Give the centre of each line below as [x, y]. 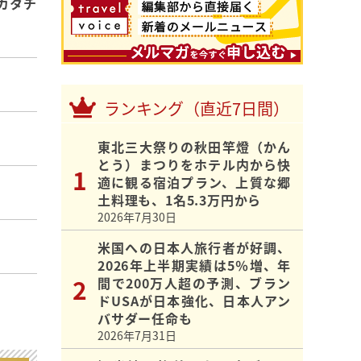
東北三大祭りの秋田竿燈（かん [194, 147]
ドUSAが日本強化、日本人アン [194, 301]
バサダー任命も [145, 319]
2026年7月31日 [137, 336]
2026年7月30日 [137, 217]
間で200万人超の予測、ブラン [194, 283]
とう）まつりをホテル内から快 [194, 165]
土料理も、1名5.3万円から [180, 200]
